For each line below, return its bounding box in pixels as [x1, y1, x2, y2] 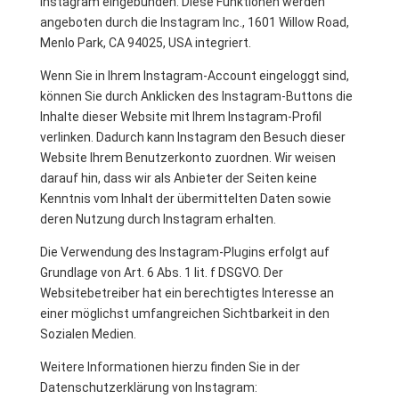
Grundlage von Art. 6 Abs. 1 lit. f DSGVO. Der [39, 265, 283, 280]
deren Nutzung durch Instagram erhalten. [39, 212, 276, 226]
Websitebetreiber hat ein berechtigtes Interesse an [39, 286, 334, 300]
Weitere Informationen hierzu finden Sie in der [39, 360, 300, 374]
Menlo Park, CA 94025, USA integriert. [39, 36, 251, 50]
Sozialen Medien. [39, 327, 136, 341]
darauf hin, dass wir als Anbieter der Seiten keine [39, 171, 317, 185]
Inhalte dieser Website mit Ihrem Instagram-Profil [39, 110, 322, 124]
